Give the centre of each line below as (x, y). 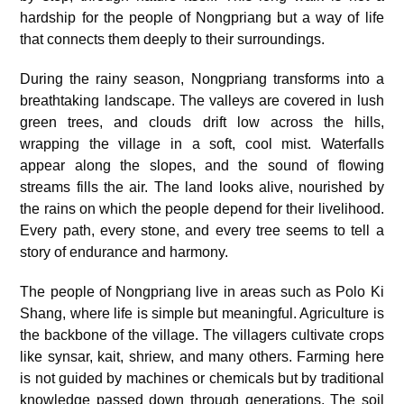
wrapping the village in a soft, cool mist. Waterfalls (202, 144)
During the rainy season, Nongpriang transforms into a (202, 79)
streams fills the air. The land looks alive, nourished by (202, 187)
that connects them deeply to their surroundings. (173, 39)
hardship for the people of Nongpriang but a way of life (202, 18)
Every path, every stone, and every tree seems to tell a (202, 230)
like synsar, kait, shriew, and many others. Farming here (202, 357)
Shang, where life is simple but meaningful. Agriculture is (202, 313)
